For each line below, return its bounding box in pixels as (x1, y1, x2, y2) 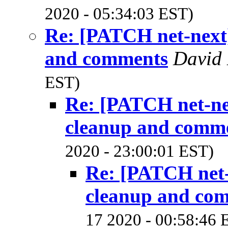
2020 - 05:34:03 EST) (45, 4, 193, 23)
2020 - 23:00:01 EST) (65, 141, 214, 160)
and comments (45, 47, 168, 69)
